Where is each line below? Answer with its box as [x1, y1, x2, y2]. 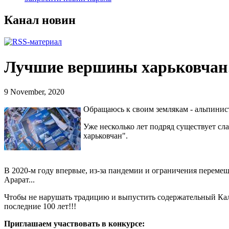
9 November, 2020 [4, 87, 64, 97]
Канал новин [4, 13, 76, 27]
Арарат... [4, 175, 37, 185]
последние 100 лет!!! [4, 202, 78, 211]
